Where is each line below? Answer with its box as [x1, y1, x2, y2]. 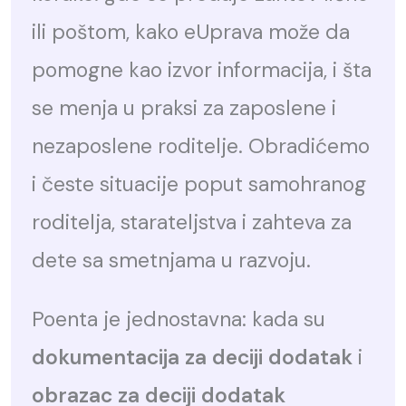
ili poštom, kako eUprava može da [32, 18, 351, 46]
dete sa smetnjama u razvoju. [32, 246, 312, 275]
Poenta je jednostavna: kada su [32, 305, 326, 333]
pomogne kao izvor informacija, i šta [32, 56, 372, 84]
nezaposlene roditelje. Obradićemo [32, 132, 371, 160]
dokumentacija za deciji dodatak [32, 343, 353, 372]
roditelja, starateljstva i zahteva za [32, 208, 353, 237]
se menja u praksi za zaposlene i [32, 94, 337, 122]
